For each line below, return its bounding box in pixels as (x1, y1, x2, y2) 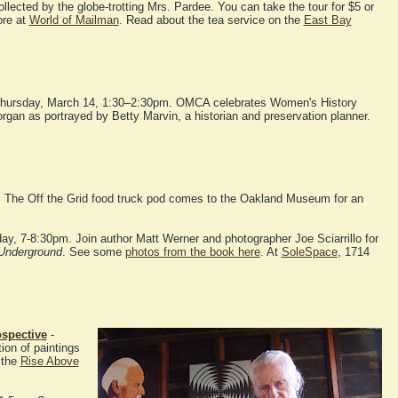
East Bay (303, 13, 352, 28)
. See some (61, 245, 125, 259)
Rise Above (20, 354, 79, 369)
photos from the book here (124, 245, 260, 259)
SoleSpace (281, 245, 338, 259)
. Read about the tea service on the (118, 13, 304, 28)
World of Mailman (28, 13, 119, 28)
